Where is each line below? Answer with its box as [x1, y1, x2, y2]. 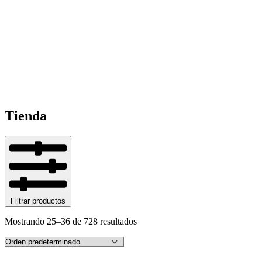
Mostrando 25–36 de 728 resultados [5, 216, 137, 226]
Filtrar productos [11, 196, 65, 205]
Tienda [5, 108, 47, 123]
